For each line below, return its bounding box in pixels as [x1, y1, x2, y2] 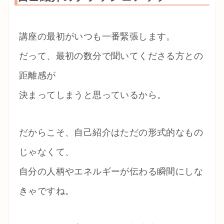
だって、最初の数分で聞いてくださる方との [18, 50, 203, 61]
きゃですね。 [18, 185, 74, 196]
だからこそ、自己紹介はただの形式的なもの [18, 127, 203, 137]
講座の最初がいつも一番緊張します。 [18, 31, 175, 41]
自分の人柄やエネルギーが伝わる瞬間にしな [18, 166, 203, 176]
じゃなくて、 [18, 146, 74, 157]
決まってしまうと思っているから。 [18, 89, 166, 100]
